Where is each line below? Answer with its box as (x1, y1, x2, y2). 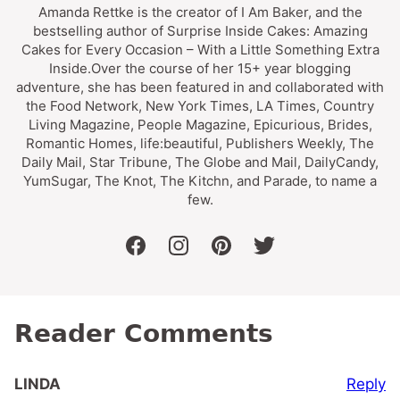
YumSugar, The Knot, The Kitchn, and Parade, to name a (23, 171, 377, 189)
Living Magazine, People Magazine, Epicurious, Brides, (28, 115, 372, 133)
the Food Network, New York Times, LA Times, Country (26, 96, 374, 114)
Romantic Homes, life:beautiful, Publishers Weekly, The (26, 134, 374, 152)
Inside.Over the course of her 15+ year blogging (49, 59, 351, 77)
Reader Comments (14, 318, 273, 348)
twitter (262, 246, 310, 265)
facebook (134, 246, 202, 265)
